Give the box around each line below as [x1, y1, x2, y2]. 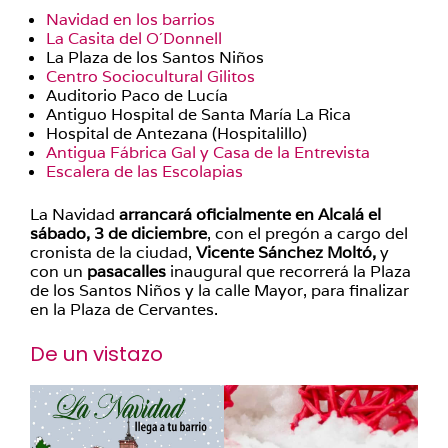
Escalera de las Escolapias [46, 161, 243, 182]
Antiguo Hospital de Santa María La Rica [46, 104, 351, 125]
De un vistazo [30, 340, 163, 368]
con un [30, 261, 87, 282]
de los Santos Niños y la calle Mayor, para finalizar [30, 280, 409, 301]
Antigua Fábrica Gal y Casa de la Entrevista [46, 142, 370, 163]
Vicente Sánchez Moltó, [196, 242, 376, 263]
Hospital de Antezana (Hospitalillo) [46, 123, 307, 144]
